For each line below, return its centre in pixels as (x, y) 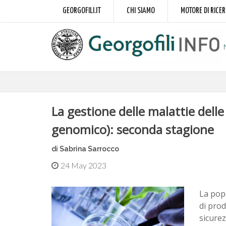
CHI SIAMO (141, 11)
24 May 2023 (83, 165)
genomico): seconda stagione (133, 129)
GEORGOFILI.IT (82, 11)
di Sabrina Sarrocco (85, 149)
